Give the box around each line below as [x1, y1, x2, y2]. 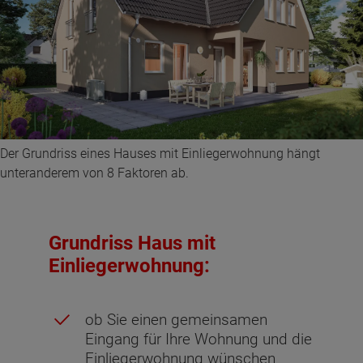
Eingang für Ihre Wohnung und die [85, 330, 312, 349]
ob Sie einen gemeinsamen [85, 310, 267, 330]
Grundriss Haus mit [49, 232, 216, 255]
